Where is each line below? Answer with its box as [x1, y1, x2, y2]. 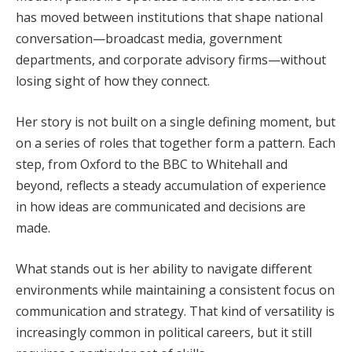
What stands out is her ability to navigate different [16, 259, 312, 277]
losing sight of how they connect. [16, 72, 210, 90]
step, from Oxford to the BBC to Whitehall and [16, 156, 288, 174]
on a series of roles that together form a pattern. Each [16, 134, 335, 152]
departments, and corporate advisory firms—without [16, 51, 326, 69]
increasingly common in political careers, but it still [16, 323, 312, 341]
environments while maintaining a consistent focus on [16, 280, 335, 299]
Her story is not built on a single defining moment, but [16, 113, 335, 131]
